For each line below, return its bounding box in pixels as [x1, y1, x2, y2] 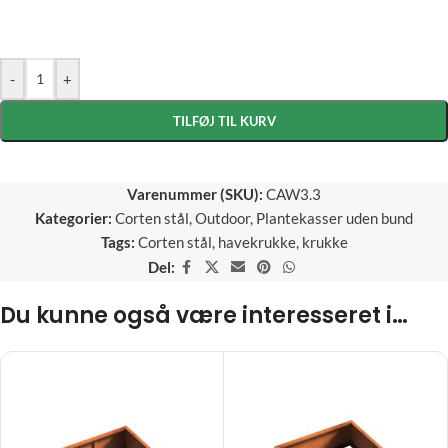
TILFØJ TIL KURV [172, 112, 276, 129]
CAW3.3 [266, 184, 321, 203]
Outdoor [195, 208, 250, 227]
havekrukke [217, 232, 296, 251]
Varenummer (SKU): [127, 184, 266, 203]
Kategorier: [35, 208, 112, 227]
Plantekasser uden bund [256, 208, 413, 227]
